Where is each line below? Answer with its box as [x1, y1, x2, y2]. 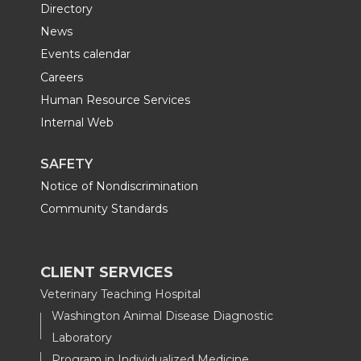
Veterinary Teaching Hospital [40, 286, 201, 301]
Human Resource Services [40, 92, 190, 107]
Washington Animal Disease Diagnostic [52, 308, 273, 323]
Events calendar [40, 47, 131, 62]
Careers [40, 69, 83, 85]
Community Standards [40, 201, 168, 217]
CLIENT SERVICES [40, 263, 173, 281]
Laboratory [52, 330, 112, 345]
